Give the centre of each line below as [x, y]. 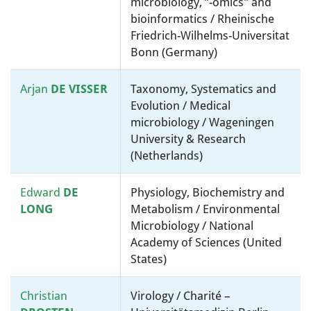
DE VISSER [78, 89]
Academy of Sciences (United [206, 242]
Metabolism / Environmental [205, 209]
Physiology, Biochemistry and [208, 192]
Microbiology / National [192, 226]
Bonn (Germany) [174, 52]
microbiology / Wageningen [202, 122]
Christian [44, 296]
